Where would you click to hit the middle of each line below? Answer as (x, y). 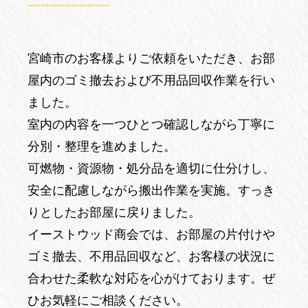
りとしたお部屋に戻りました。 (114, 213)
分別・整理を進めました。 (102, 147)
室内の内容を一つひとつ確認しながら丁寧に (151, 125)
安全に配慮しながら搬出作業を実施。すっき (151, 191)
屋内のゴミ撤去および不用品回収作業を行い (151, 81)
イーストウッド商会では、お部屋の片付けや (151, 235)
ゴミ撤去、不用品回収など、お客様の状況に (151, 257)
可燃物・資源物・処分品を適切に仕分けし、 (151, 169)
